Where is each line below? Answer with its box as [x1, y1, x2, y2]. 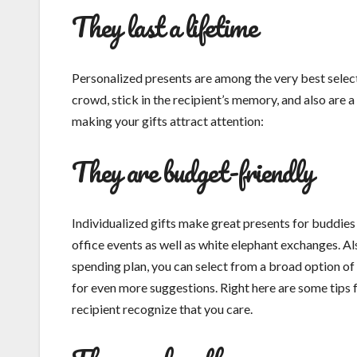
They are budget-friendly [72, 149, 314, 194]
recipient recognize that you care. [72, 301, 253, 317]
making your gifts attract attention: [72, 113, 264, 129]
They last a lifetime [72, 4, 257, 49]
